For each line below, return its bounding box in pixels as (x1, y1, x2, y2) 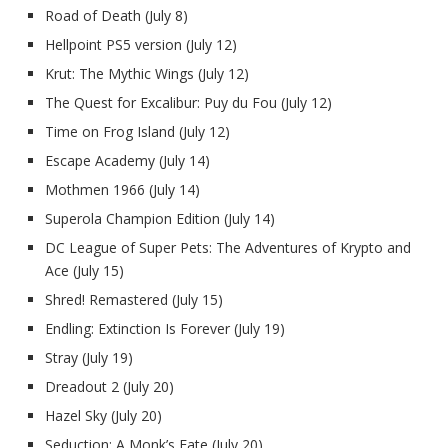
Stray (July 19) (45, 347, 133, 367)
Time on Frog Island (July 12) (45, 121, 230, 141)
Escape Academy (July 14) (45, 150, 210, 170)
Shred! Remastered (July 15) (45, 289, 223, 309)
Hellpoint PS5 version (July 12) (45, 34, 237, 54)
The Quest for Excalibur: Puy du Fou (45, 92, 277, 112)
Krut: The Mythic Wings (45, 63, 194, 83)
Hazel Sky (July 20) (45, 405, 162, 425)
